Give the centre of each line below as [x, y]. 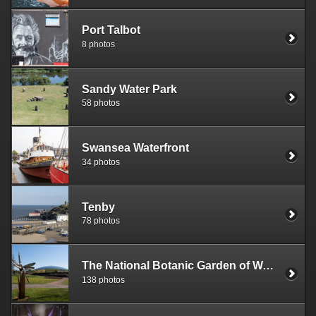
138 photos [103, 280]
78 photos [101, 221]
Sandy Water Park [129, 89]
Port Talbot [111, 30]
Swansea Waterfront [135, 148]
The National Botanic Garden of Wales [268, 265]
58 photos [101, 103]
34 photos [101, 162]
